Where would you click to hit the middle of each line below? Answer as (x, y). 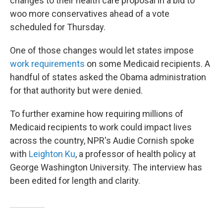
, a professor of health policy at (136, 154)
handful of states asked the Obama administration (108, 77)
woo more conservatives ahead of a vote (90, 14)
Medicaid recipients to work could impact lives (101, 127)
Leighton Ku (52, 154)
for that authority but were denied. (76, 91)
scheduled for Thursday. (58, 27)
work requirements (47, 64)
